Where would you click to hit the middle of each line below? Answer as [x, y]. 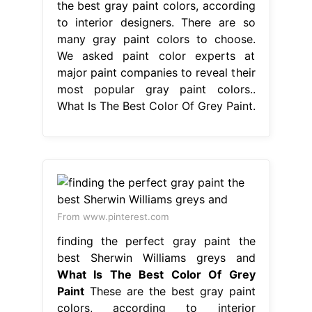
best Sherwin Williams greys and [156, 257]
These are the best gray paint [170, 291]
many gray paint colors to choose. [156, 39]
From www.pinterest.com [113, 216]
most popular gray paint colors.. [156, 89]
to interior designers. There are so [156, 22]
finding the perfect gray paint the [156, 241]
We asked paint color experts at [156, 55]
